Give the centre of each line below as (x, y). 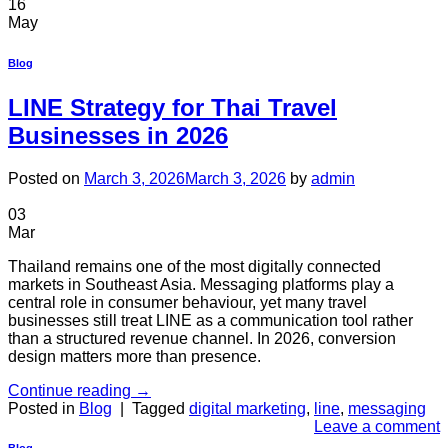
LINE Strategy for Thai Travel (172, 107)
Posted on (46, 178)
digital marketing (247, 408)
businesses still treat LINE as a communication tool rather (210, 320)
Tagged (160, 408)
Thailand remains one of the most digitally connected (194, 266)
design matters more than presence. (134, 356)
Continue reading (71, 390)
